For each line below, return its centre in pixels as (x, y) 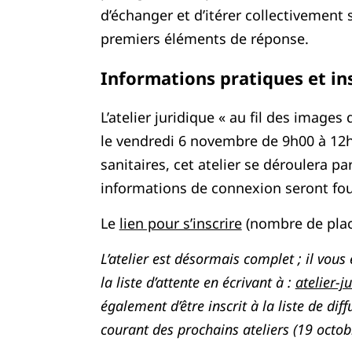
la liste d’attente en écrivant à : (198, 282)
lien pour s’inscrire (180, 223)
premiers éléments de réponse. (204, 38)
